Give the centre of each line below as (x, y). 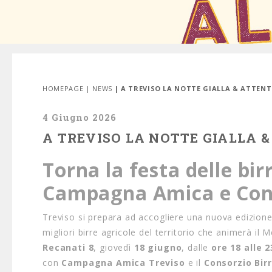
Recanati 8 (68, 247)
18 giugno (158, 247)
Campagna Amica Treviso (123, 263)
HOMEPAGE (63, 88)
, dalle (197, 247)
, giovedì (114, 247)
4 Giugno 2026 (80, 117)
